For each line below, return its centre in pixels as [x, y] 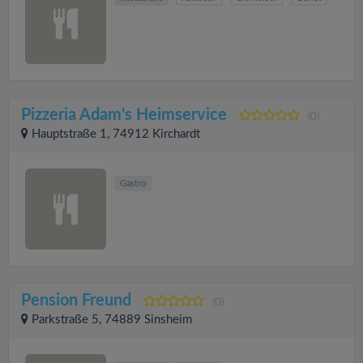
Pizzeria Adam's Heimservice [124, 115]
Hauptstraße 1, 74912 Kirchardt [116, 134]
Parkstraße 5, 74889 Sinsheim [112, 320]
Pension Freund [76, 301]
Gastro [133, 184]
